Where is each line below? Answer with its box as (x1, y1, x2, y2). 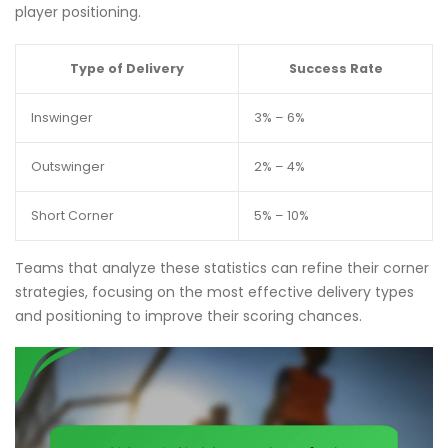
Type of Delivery (70, 59, 184, 77)
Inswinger (31, 108, 93, 126)
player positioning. (15, 2, 141, 23)
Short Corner (31, 206, 114, 224)
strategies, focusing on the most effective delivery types (15, 281, 414, 302)
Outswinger (31, 157, 105, 175)
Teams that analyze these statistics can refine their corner (15, 257, 429, 278)
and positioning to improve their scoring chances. (15, 305, 362, 326)
